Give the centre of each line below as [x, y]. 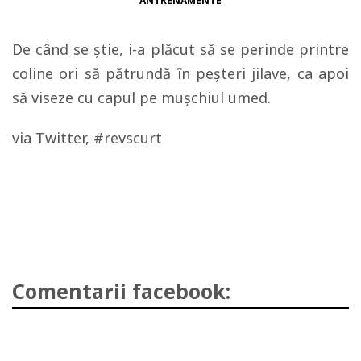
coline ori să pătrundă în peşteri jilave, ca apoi [180, 73]
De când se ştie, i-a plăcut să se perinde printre [180, 49]
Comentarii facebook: [121, 291]
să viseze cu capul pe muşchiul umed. [141, 98]
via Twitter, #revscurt [87, 138]
